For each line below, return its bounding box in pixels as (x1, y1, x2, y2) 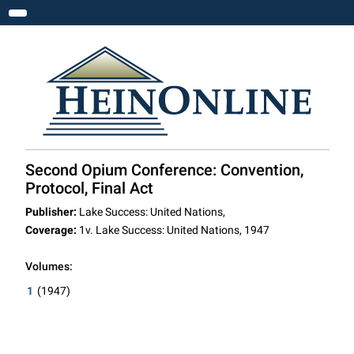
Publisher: (24, 205, 77, 218)
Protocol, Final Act (24, 179, 153, 198)
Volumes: (24, 260, 73, 273)
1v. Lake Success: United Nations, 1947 (76, 224, 269, 236)
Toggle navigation (17, 10, 128, 26)
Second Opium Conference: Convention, (24, 160, 303, 179)
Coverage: (24, 224, 77, 236)
